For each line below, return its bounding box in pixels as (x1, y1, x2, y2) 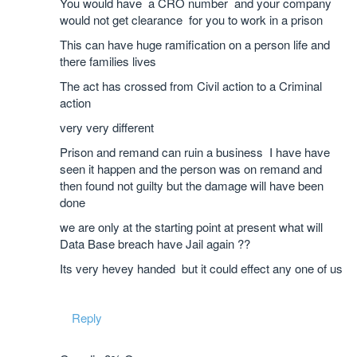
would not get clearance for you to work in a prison (60, 11, 323, 28)
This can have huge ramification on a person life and (60, 36, 330, 53)
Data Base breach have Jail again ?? (60, 235, 250, 252)
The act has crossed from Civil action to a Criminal (60, 77, 322, 94)
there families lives (60, 53, 156, 69)
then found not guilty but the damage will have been (60, 177, 324, 194)
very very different (60, 119, 154, 135)
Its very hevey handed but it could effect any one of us (60, 260, 343, 277)
